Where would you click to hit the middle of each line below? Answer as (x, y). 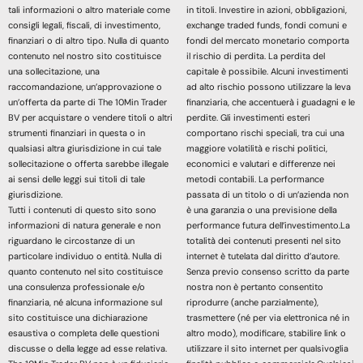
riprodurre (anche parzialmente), (252, 302)
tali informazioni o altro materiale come (89, 9)
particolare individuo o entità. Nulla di (85, 256)
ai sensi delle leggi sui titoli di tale (77, 179)
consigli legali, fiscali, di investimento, (84, 25)
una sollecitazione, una (54, 71)
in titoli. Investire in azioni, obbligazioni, (266, 9)
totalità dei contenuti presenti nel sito (263, 240)
